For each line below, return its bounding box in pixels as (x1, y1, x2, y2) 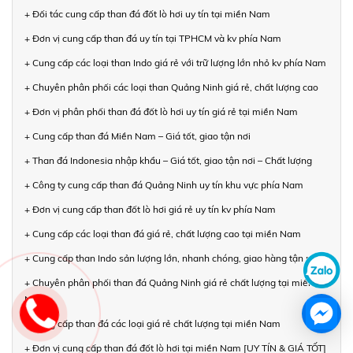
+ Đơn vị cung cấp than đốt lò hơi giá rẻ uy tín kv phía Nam (24, 203, 276, 215)
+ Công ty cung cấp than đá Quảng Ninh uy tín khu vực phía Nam (24, 178, 303, 191)
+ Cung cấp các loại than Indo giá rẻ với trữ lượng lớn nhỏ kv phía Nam (24, 56, 326, 69)
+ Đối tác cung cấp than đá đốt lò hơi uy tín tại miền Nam (24, 7, 270, 20)
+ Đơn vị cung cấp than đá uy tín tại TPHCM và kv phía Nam (24, 32, 281, 44)
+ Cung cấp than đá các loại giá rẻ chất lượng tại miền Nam (24, 317, 281, 329)
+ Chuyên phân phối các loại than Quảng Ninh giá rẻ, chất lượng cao (24, 80, 318, 93)
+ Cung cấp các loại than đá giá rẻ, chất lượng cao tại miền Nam (24, 227, 301, 240)
